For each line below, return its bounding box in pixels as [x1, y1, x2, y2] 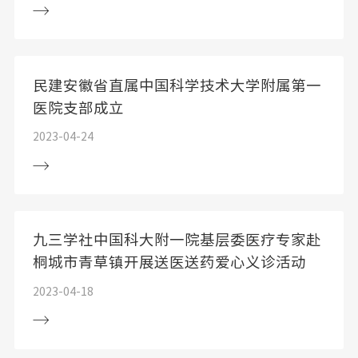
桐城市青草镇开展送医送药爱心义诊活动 [32, 255, 306, 270]
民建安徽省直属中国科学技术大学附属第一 [32, 78, 321, 93]
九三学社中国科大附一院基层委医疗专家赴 [32, 233, 321, 248]
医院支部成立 [32, 100, 124, 115]
